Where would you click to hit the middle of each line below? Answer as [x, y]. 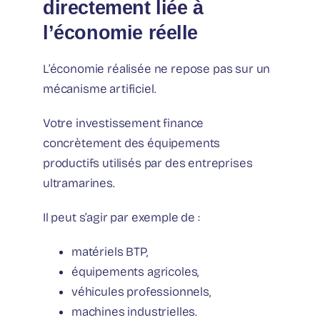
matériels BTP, [110, 251]
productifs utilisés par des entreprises [148, 163]
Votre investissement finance [124, 123]
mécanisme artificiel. [100, 89]
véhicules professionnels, [141, 291]
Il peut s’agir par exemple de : [121, 217]
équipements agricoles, [135, 271]
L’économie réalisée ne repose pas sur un [157, 69]
